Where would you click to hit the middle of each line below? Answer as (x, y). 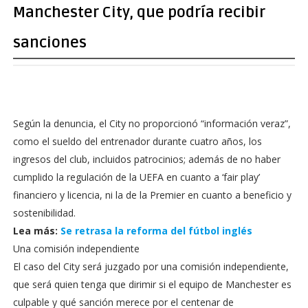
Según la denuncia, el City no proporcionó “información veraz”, (152, 123)
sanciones (49, 43)
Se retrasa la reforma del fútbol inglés (156, 231)
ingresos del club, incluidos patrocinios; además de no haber (146, 159)
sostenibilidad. (44, 213)
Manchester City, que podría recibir (139, 12)
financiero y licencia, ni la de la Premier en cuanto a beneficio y (152, 195)
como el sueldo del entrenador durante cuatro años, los (137, 141)
